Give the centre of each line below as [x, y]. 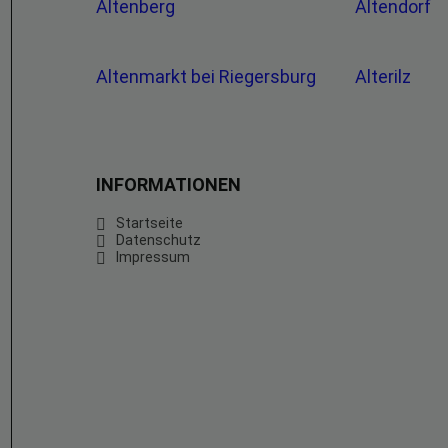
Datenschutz [158, 240]
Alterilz [385, 76]
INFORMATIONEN [168, 184]
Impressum [153, 257]
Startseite [149, 223]
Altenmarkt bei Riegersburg [208, 76]
